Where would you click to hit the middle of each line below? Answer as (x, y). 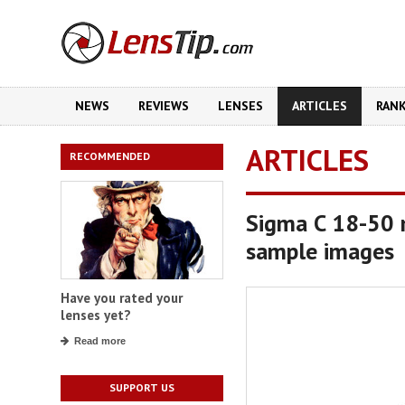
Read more (100, 341)
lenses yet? (96, 316)
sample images (320, 251)
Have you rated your (122, 298)
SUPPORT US (142, 388)
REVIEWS (164, 106)
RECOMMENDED (110, 156)
